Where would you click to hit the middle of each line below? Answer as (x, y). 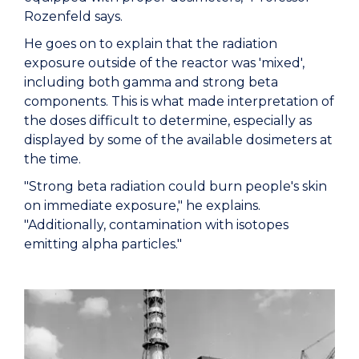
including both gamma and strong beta (151, 82)
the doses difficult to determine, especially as (168, 120)
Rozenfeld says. (73, 16)
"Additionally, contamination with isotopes (156, 224)
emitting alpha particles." (103, 244)
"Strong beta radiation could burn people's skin (175, 186)
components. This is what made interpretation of (179, 101)
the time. (52, 159)
